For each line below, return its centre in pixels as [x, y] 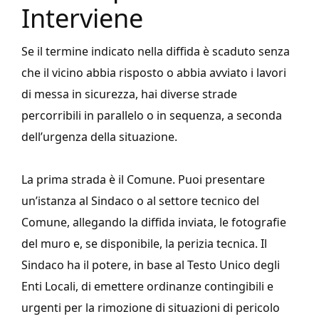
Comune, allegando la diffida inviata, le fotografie [154, 223]
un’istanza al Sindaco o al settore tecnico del [140, 201]
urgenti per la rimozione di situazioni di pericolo [151, 308]
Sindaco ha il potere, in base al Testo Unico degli [151, 265]
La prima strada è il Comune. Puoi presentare [143, 180]
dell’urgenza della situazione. [99, 137]
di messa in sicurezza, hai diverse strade [129, 94]
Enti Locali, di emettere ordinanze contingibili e [147, 287]
